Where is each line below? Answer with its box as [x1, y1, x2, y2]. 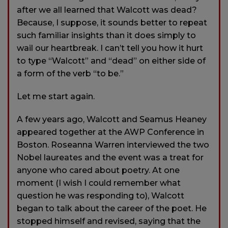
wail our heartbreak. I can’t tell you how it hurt [17, 43, 203, 53]
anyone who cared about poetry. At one [17, 165, 180, 175]
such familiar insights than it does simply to [17, 30, 196, 40]
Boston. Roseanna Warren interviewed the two [17, 139, 209, 150]
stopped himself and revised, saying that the [17, 216, 201, 226]
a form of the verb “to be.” [17, 68, 124, 78]
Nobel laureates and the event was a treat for [17, 152, 204, 162]
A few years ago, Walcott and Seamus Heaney [17, 114, 207, 124]
